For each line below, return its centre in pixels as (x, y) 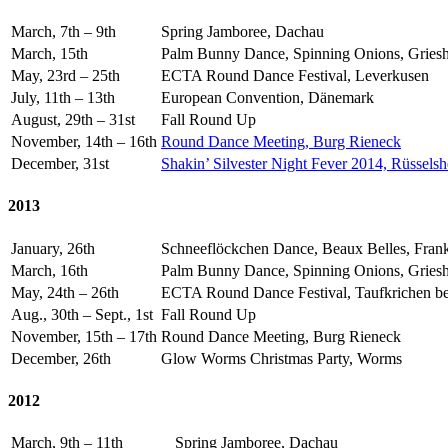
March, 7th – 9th (63, 31)
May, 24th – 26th (65, 292)
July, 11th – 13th (63, 97)
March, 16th (49, 270)
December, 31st (60, 163)
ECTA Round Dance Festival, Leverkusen (295, 75)
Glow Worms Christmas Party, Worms (281, 358)
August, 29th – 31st (73, 119)
